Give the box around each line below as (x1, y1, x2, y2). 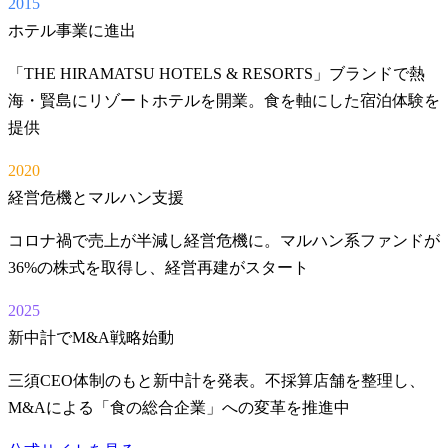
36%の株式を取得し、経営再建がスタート (8, 258, 309, 276)
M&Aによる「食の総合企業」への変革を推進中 (8, 398, 350, 416)
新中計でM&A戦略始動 (8, 328, 174, 346)
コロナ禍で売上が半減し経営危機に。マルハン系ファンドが (8, 231, 440, 249)
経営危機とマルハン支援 (8, 188, 184, 206)
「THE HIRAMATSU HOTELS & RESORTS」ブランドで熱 (8, 64, 425, 82)
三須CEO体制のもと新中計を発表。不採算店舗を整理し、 (8, 371, 425, 389)
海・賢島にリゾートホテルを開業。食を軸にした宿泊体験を (8, 91, 440, 109)
